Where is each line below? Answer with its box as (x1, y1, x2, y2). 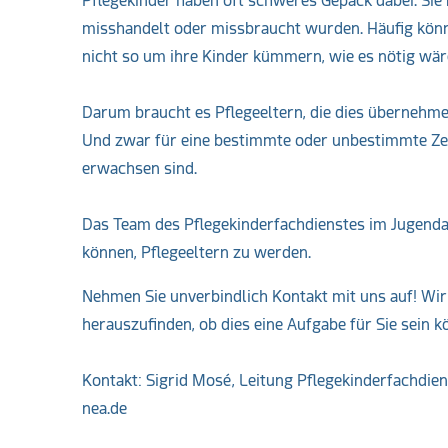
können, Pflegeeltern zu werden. (82, 243, 311, 262)
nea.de (82, 399, 127, 418)
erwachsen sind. (82, 159, 197, 178)
